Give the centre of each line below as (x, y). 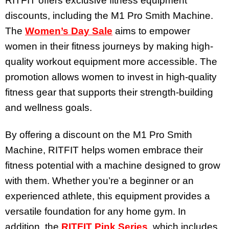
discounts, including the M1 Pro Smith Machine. (109, 16)
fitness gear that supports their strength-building (109, 93)
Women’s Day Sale (69, 31)
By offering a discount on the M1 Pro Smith (99, 134)
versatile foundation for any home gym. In (96, 211)
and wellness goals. (49, 108)
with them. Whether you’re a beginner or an (99, 180)
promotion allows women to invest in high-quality (111, 77)
